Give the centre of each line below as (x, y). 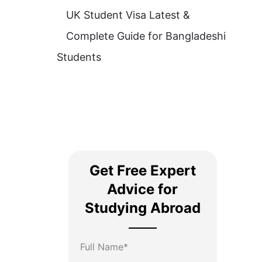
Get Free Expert (142, 170)
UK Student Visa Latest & (128, 15)
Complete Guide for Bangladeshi (146, 36)
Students (79, 57)
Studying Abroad (142, 208)
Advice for (143, 189)
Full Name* (104, 247)
